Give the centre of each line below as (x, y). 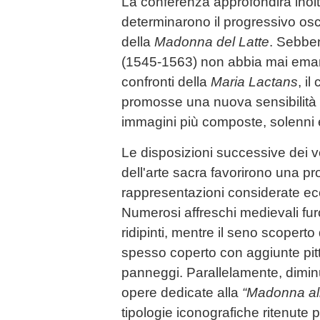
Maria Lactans (254, 81)
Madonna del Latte (212, 41)
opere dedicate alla (182, 292)
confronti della (166, 81)
